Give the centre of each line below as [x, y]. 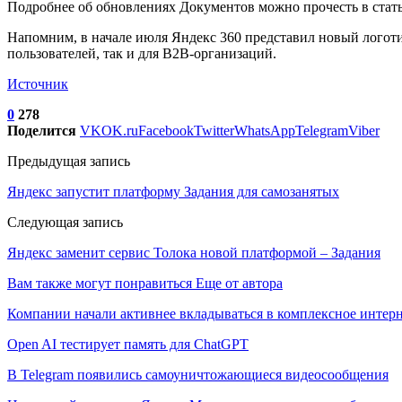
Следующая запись [65, 222]
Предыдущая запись [69, 161]
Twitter [214, 130]
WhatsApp [265, 130]
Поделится [42, 130]
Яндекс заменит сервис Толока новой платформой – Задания [194, 252]
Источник [38, 83]
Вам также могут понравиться [100, 283]
